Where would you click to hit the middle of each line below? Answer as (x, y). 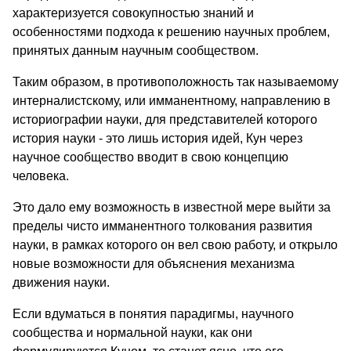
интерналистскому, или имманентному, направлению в (172, 100)
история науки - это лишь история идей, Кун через (157, 138)
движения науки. (61, 282)
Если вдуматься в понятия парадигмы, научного (153, 313)
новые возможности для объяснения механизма (154, 263)
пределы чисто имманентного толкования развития (163, 226)
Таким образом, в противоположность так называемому (175, 81)
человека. (41, 175)
